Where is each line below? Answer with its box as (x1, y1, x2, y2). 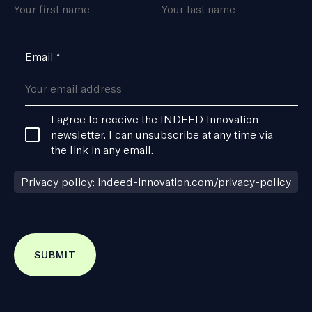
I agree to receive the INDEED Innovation (50, 111, 258, 126)
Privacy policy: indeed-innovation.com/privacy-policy (21, 175, 291, 189)
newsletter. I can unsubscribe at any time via (50, 127, 273, 141)
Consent (14, 106, 56, 120)
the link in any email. (50, 142, 153, 157)
